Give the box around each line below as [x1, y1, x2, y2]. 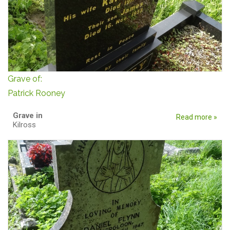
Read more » [176, 113, 217, 122]
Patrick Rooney [8, 88, 65, 99]
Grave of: [8, 74, 44, 84]
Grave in [13, 111, 45, 121]
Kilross [13, 120, 36, 130]
